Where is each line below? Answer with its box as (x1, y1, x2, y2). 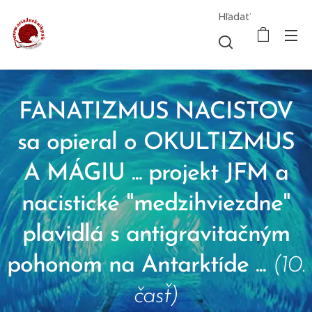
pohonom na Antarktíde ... (7, 253, 273, 278)
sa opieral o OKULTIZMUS (17, 131, 295, 155)
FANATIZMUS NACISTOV (18, 100, 294, 125)
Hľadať (219, 10, 250, 23)
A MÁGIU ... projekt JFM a (23, 162, 289, 186)
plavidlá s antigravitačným (22, 223, 290, 247)
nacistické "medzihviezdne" (22, 192, 290, 217)
